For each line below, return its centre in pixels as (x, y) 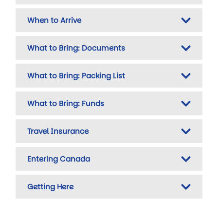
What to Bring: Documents (76, 48)
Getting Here (50, 187)
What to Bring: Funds (66, 103)
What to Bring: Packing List (76, 76)
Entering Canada (59, 159)
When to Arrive (54, 20)
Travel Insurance (58, 131)
